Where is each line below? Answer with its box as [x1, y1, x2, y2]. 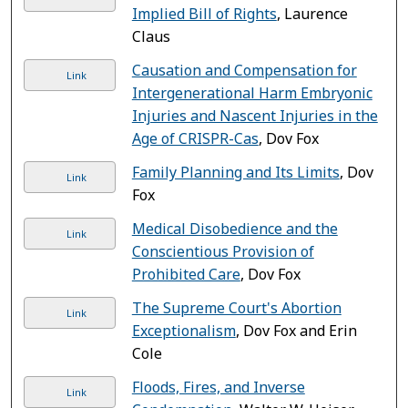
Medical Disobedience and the [131, 218, 338, 239]
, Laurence [276, 3, 348, 24]
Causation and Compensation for [131, 59, 357, 80]
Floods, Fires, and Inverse [131, 376, 305, 397]
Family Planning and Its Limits [131, 161, 340, 182]
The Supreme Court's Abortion [131, 297, 342, 318]
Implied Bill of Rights [131, 3, 277, 24]
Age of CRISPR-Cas [131, 127, 259, 148]
